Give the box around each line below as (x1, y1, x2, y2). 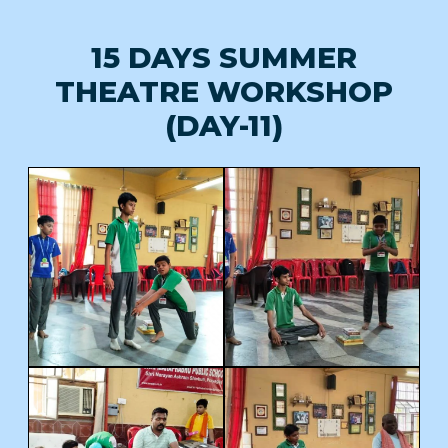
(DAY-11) (165, 108, 283, 144)
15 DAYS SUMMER (91, 40, 357, 76)
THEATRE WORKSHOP (55, 74, 393, 110)
